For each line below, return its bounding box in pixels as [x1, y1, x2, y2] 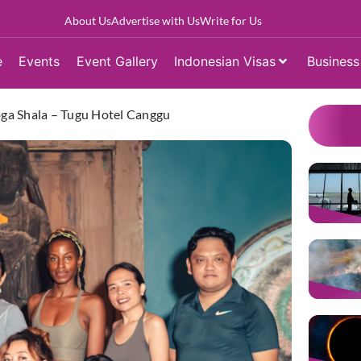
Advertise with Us [110, 13, 200, 27]
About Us [64, 13, 111, 27]
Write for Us [199, 13, 262, 27]
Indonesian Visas [174, 52, 276, 69]
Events [19, 52, 60, 69]
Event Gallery [76, 52, 158, 69]
